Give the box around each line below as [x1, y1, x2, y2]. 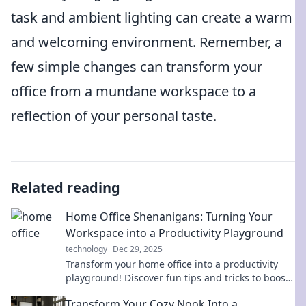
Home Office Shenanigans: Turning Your [66, 209, 273, 224]
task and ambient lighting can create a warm [11, 8, 292, 27]
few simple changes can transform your [11, 57, 262, 76]
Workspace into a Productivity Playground [66, 225, 283, 240]
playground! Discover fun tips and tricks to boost [66, 271, 289, 284]
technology [66, 243, 107, 255]
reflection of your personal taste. [11, 107, 217, 125]
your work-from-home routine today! [66, 285, 232, 298]
